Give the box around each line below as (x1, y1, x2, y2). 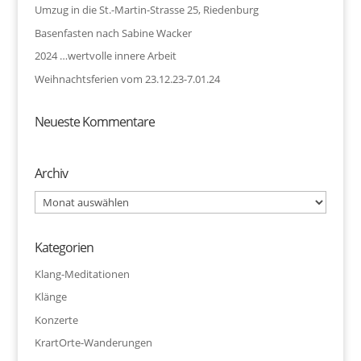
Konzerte (34, 312, 78, 327)
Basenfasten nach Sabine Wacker (34, 25, 192, 40)
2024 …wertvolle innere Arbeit (34, 48, 176, 64)
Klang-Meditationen (34, 266, 130, 281)
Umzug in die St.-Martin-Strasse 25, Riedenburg (34, 2, 259, 18)
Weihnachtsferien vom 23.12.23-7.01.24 (34, 71, 220, 86)
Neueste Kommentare (34, 112, 155, 131)
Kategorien (34, 238, 93, 256)
